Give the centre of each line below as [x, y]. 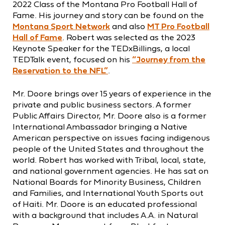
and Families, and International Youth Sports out [108, 193]
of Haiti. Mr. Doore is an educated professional [105, 204]
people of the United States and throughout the [108, 148]
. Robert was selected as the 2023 [129, 37]
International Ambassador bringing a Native [100, 126]
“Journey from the [169, 59]
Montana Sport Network [61, 26]
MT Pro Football [178, 26]
